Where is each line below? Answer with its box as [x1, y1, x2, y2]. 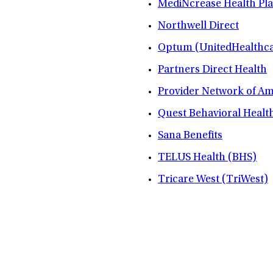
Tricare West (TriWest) [158, 174, 268, 186]
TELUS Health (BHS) [158, 152, 257, 164]
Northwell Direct [158, 21, 239, 32]
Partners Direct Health [158, 65, 267, 76]
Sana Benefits [158, 130, 222, 142]
